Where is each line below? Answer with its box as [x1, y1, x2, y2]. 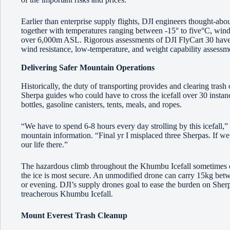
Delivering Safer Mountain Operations [21, 63, 155, 72]
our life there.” [21, 140, 68, 149]
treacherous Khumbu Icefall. [21, 189, 113, 199]
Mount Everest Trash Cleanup [21, 211, 127, 220]
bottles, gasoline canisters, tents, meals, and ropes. [21, 100, 182, 109]
